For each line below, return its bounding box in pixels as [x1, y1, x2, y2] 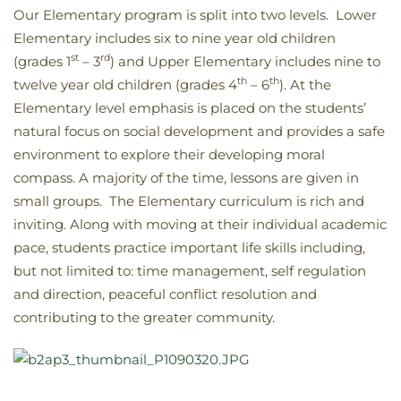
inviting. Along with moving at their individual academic [13, 216, 387, 233]
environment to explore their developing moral [13, 146, 325, 163]
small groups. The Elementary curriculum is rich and [13, 192, 364, 209]
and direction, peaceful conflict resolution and [13, 286, 317, 303]
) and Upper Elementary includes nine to [110, 53, 380, 70]
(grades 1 [13, 53, 71, 70]
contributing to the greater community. [13, 309, 275, 326]
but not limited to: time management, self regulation [13, 262, 366, 279]
